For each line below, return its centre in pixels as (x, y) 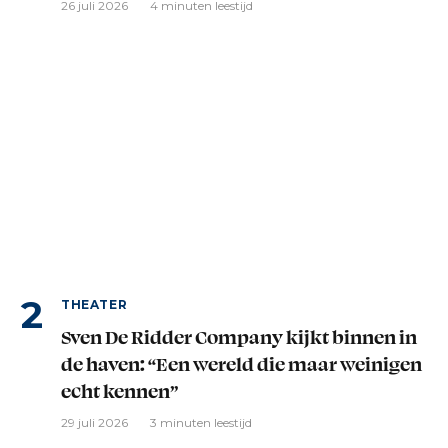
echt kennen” (119, 391)
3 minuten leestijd (201, 423)
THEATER (94, 305)
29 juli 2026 (94, 423)
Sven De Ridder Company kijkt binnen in (239, 337)
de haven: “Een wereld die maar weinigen (241, 364)
